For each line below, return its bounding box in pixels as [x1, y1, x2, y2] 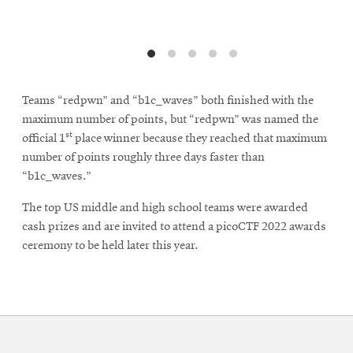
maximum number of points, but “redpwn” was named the [22, 113, 318, 127]
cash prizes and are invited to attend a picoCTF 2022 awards [22, 221, 326, 234]
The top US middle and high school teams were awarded [22, 202, 308, 215]
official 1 [22, 132, 65, 146]
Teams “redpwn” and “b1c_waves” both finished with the [22, 95, 314, 108]
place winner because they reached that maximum [72, 132, 327, 146]
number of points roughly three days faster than [22, 151, 265, 165]
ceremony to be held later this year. [22, 240, 199, 253]
